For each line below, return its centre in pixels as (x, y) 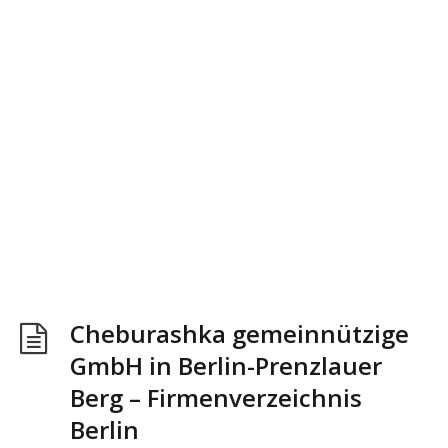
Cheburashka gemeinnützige (239, 333)
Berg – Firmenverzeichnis (216, 397)
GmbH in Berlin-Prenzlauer (226, 365)
